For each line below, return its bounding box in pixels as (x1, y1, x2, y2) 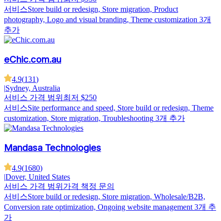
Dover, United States (5, 172, 70, 181)
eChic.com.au (4, 53, 61, 65)
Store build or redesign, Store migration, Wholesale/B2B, (28, 192, 205, 201)
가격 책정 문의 (63, 182, 114, 190)
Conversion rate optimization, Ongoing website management (4, 202, 192, 211)
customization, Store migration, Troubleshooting (4, 114, 153, 123)
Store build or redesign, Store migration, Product (28, 4, 178, 13)
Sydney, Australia (5, 84, 60, 93)
